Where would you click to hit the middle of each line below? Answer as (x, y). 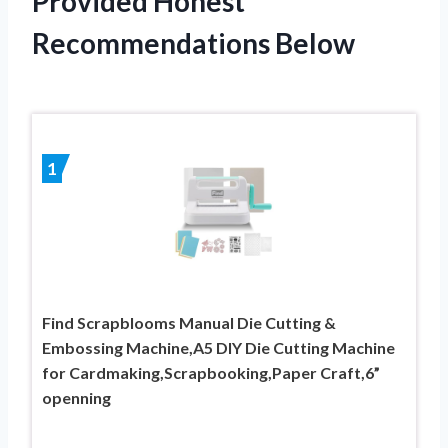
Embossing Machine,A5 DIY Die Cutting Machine (218, 347)
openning (76, 397)
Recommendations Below (193, 42)
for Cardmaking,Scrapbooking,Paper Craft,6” (211, 372)
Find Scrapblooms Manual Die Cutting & (189, 322)
